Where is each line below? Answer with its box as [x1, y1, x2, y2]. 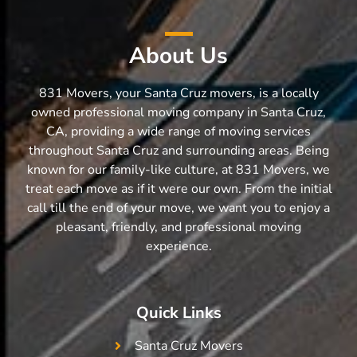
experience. [145, 237, 212, 256]
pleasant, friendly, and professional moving [56, 218, 301, 237]
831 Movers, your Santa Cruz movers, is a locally [38, 84, 319, 103]
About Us [129, 41, 228, 72]
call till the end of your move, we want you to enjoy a [27, 199, 330, 218]
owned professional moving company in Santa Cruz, [31, 104, 326, 122]
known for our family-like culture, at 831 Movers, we [27, 161, 330, 179]
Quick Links [135, 301, 222, 324]
